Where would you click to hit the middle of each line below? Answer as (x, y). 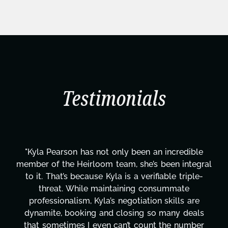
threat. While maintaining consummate (114, 189)
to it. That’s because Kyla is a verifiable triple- (114, 177)
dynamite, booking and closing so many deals (114, 213)
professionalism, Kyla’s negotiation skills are (114, 201)
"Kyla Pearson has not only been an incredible (114, 152)
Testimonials (114, 99)
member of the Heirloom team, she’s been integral (114, 164)
